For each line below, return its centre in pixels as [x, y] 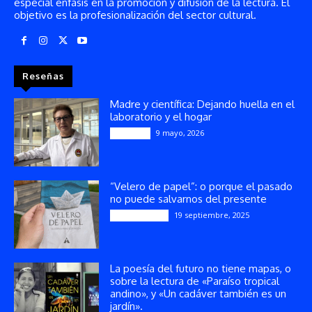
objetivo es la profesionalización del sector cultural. [135, 15]
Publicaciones [140, 215]
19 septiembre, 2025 [212, 214]
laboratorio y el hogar [161, 116]
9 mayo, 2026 [180, 132]
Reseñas [43, 76]
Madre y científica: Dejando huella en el [203, 104]
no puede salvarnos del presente [189, 198]
